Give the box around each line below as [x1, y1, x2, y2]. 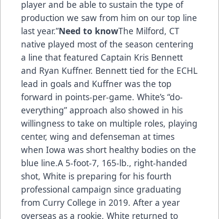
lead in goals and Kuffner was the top [21, 78, 172, 90]
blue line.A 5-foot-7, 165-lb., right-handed [21, 157, 187, 169]
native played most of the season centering [21, 38, 194, 50]
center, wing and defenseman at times [21, 131, 175, 143]
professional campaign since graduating [21, 183, 181, 196]
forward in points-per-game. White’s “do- [21, 91, 183, 103]
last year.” [21, 25, 59, 37]
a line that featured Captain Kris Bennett [21, 51, 183, 64]
